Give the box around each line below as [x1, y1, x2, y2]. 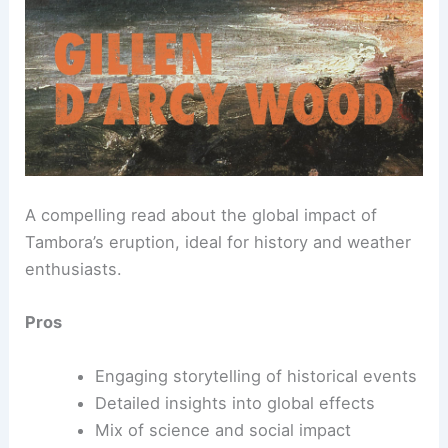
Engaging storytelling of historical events [94, 365, 417, 386]
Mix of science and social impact [94, 419, 351, 440]
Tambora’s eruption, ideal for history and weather [25, 232, 412, 253]
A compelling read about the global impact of [25, 205, 378, 226]
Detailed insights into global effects [94, 392, 375, 413]
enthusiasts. [25, 259, 123, 280]
